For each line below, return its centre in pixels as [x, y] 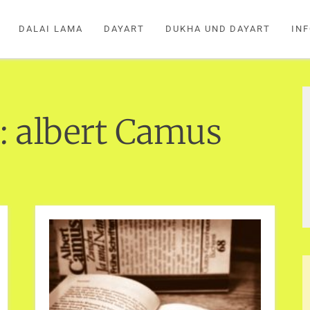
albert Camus [119, 132]
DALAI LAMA [51, 29]
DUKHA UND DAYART [218, 29]
